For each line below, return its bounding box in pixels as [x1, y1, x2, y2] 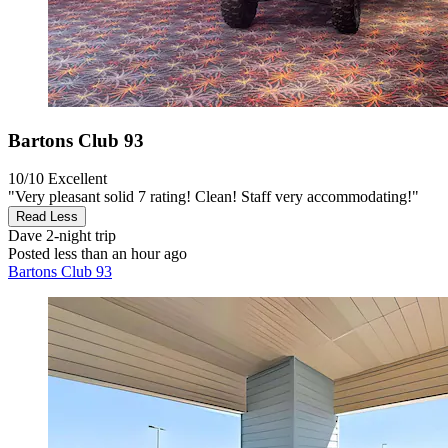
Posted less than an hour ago [8, 245, 187, 263]
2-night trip [42, 227, 116, 245]
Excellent [48, 170, 107, 188]
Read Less [16, 209, 78, 225]
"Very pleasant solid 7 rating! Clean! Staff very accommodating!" [8, 188, 419, 206]
